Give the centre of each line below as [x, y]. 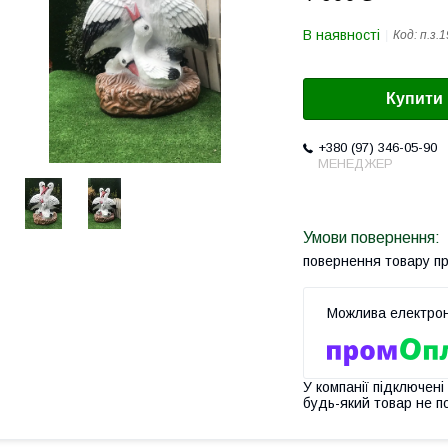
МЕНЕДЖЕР [355, 164]
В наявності [341, 35]
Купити [414, 99]
